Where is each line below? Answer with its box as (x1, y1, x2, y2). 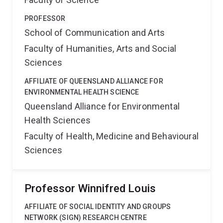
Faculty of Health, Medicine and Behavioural (24, 131, 199, 141)
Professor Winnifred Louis (24, 182, 156, 195)
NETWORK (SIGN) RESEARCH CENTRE (24, 214, 147, 222)
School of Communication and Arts (24, 27, 165, 38)
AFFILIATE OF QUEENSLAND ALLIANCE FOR (24, 77, 163, 85)
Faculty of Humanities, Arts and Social (24, 43, 177, 54)
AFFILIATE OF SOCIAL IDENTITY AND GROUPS (24, 203, 171, 211)
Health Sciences (24, 115, 91, 125)
